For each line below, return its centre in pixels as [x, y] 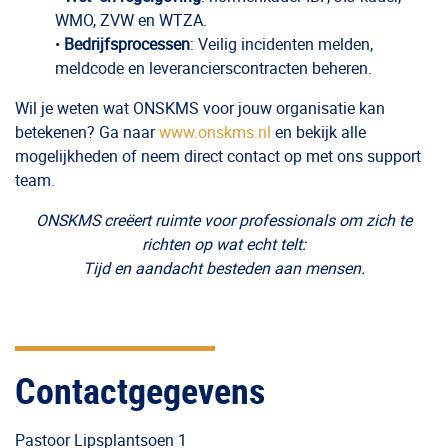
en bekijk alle [320, 132]
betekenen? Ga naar [87, 132]
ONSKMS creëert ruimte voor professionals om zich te [224, 220]
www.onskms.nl [217, 132]
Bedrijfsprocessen [127, 44]
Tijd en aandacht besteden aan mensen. [224, 268]
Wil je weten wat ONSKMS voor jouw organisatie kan [200, 108]
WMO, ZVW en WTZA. [131, 20]
